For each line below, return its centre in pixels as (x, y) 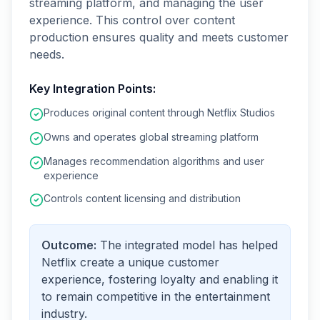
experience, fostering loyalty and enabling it (160, 279)
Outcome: (69, 245)
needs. (47, 54)
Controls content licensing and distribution (142, 198)
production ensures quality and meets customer (159, 37)
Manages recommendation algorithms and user (154, 161)
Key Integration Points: (92, 89)
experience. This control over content (132, 20)
